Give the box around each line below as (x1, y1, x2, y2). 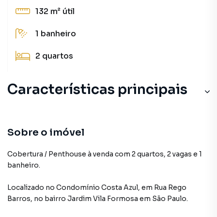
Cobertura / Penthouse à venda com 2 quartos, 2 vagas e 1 (7, 150, 202, 158)
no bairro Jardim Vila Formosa (34, 194, 138, 203)
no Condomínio (46, 183, 101, 192)
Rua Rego (154, 183, 186, 192)
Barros (7, 194, 31, 203)
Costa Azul (101, 183, 138, 192)
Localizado (7, 183, 44, 192)
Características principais (7, 81, 187, 98)
